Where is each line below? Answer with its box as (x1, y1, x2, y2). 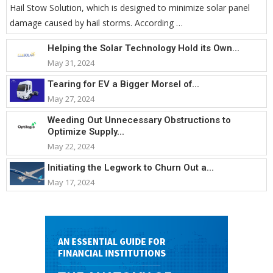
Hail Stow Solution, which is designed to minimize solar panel (10, 2, 250, 14)
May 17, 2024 (48, 176, 94, 188)
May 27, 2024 (48, 93, 94, 104)
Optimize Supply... (48, 126, 124, 137)
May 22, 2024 (48, 140, 94, 152)
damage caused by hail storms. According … (10, 17, 183, 29)
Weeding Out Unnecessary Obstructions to (48, 114, 231, 126)
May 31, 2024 (48, 57, 94, 68)
